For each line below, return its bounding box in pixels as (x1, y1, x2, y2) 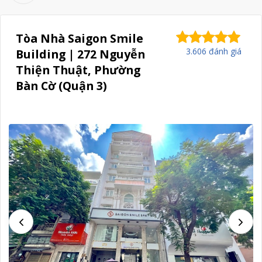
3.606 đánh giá (186, 45, 242, 57)
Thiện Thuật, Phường (16, 61, 141, 78)
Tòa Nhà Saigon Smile (16, 30, 144, 46)
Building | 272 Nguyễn (16, 46, 146, 62)
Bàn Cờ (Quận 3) (16, 77, 108, 94)
